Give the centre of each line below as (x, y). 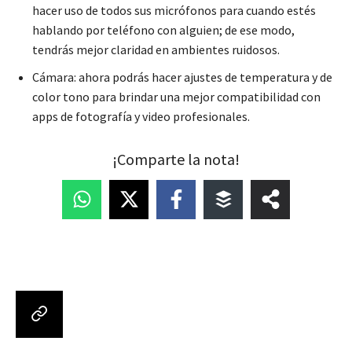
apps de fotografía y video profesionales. (141, 116)
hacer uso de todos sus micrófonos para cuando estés (174, 10)
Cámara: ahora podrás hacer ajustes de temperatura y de (182, 77)
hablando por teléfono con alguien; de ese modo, (163, 29)
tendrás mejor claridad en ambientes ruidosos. (156, 49)
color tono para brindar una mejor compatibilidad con (176, 96)
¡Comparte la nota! (176, 159)
